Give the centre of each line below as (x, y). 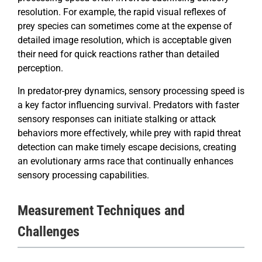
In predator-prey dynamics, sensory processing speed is (131, 91)
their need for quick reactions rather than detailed (118, 54)
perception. (40, 68)
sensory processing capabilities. (83, 175)
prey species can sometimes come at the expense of (125, 26)
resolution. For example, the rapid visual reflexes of (122, 12)
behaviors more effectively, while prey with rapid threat (129, 133)
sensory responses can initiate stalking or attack (117, 119)
